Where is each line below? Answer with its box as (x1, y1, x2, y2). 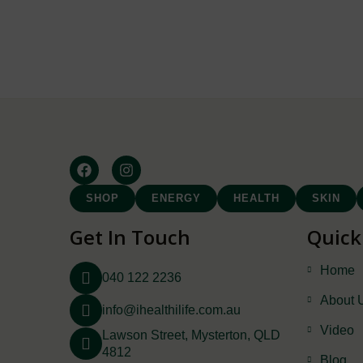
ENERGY (151, 191, 201, 204)
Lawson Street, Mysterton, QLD (101, 327, 280, 342)
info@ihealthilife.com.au (101, 303, 241, 317)
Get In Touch (69, 223, 190, 250)
